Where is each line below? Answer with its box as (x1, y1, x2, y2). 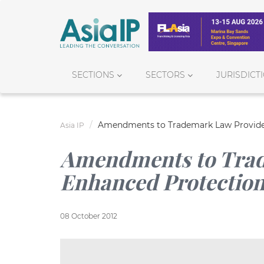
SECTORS (146, 69, 186, 80)
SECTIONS (72, 69, 114, 80)
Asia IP (60, 120, 84, 130)
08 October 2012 (60, 211, 117, 220)
